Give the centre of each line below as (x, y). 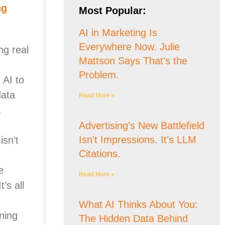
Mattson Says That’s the (133, 61)
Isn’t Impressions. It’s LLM (137, 140)
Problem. (99, 75)
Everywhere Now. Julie (129, 47)
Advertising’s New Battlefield (141, 126)
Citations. (99, 154)
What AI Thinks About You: (138, 204)
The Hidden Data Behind (133, 218)
